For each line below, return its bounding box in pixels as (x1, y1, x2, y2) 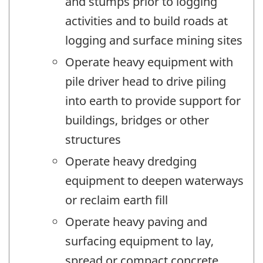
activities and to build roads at (65, 12, 228, 29)
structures (65, 131, 121, 147)
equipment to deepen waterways (65, 172, 244, 188)
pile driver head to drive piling (65, 73, 226, 89)
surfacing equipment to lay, (65, 232, 214, 249)
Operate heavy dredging (65, 153, 197, 169)
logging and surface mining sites (65, 32, 242, 48)
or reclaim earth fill (65, 191, 168, 208)
